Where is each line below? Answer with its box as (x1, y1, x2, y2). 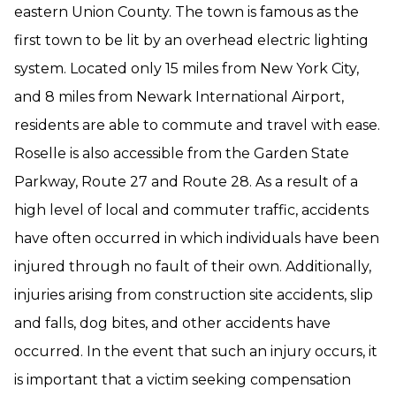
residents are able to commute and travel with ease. (14, 117, 380, 133)
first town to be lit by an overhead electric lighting (14, 32, 369, 49)
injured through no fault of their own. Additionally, (14, 258, 371, 275)
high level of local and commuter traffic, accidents (14, 202, 369, 218)
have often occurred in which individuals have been (14, 230, 379, 247)
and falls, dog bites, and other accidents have (14, 315, 331, 331)
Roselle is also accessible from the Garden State (14, 145, 349, 162)
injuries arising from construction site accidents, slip (14, 286, 373, 303)
